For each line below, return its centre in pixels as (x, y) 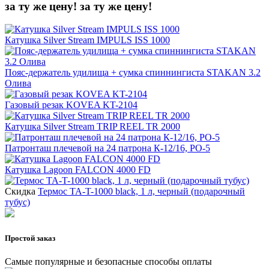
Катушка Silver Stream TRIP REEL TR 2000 (92, 127)
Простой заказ (30, 238)
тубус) (17, 202)
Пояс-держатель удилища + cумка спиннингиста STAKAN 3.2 (133, 73)
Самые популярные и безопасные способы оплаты (108, 261)
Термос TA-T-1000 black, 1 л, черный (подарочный (141, 192)
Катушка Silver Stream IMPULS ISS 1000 (87, 40)
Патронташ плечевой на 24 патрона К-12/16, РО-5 (107, 148)
